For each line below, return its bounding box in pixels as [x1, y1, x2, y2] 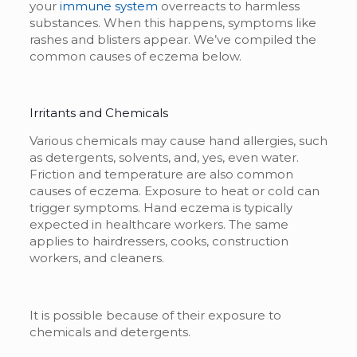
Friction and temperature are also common [29, 166, 293, 182]
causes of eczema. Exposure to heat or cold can [29, 182, 320, 198]
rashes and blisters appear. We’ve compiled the [29, 31, 316, 47]
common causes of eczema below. [29, 48, 245, 64]
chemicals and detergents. [29, 324, 190, 339]
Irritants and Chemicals [29, 104, 168, 120]
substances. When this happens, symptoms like [29, 14, 316, 30]
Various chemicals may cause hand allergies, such [29, 132, 328, 148]
